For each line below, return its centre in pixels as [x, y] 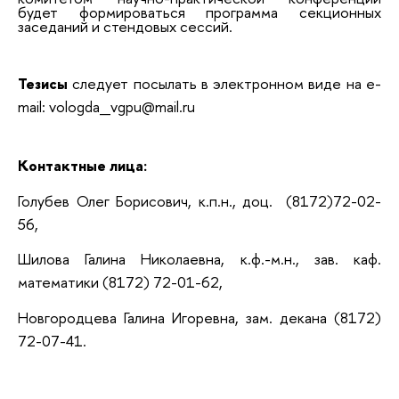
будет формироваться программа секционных [199, 12]
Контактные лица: [82, 165]
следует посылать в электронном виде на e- [227, 84]
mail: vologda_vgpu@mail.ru [106, 107]
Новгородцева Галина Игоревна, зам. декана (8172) [199, 317]
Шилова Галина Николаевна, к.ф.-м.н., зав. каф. [199, 259]
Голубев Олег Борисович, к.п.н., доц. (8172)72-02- [199, 200]
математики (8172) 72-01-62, [120, 282]
